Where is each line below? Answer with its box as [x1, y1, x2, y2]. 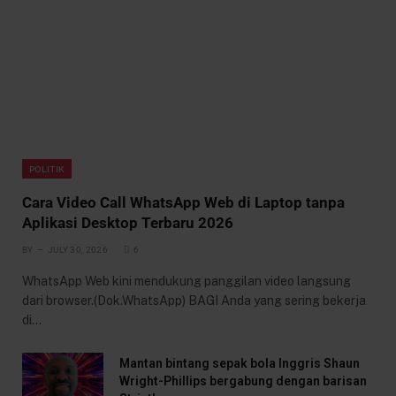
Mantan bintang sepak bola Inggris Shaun [119, 355, 360, 370]
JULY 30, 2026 [47, 244, 108, 255]
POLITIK [29, 163, 65, 174]
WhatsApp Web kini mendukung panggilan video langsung [22, 273, 351, 288]
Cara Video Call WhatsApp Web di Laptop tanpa [22, 193, 345, 211]
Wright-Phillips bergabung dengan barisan [119, 373, 367, 388]
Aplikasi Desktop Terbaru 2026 [22, 213, 233, 232]
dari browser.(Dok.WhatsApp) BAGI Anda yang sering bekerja [22, 293, 366, 308]
